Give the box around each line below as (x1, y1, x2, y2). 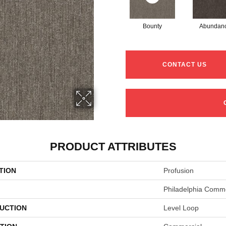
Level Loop (163, 204, 199, 212)
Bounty (142, 23, 162, 30)
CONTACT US (162, 61, 207, 69)
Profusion (163, 166, 194, 175)
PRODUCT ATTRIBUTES (49, 140, 177, 153)
